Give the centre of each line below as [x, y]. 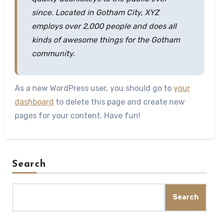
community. [53, 54]
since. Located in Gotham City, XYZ [95, 12]
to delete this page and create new [119, 102]
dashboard [34, 102]
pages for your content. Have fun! [77, 116]
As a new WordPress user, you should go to [94, 88]
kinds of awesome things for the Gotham [106, 40]
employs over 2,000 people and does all [104, 26]
